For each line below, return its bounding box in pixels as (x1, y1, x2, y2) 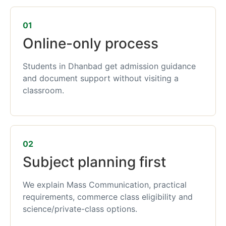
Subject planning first (23, 153, 166, 171)
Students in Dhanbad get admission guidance (23, 61, 196, 71)
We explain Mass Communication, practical (23, 180, 187, 190)
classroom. (23, 85, 64, 95)
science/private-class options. (23, 204, 137, 214)
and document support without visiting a (23, 73, 179, 83)
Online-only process (23, 35, 158, 52)
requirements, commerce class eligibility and (23, 192, 193, 202)
